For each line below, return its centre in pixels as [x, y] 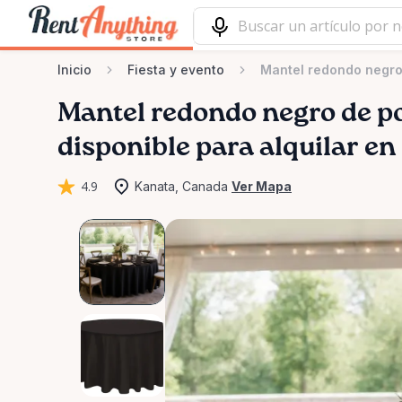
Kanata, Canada [181, 186]
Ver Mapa [262, 186]
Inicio [74, 70]
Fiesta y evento [176, 70]
